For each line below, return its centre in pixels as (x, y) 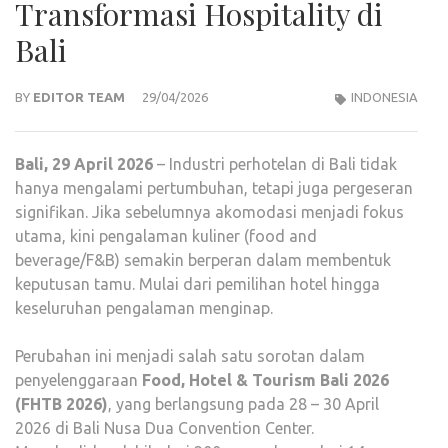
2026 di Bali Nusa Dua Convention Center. (164, 428)
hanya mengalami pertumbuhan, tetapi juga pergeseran (214, 188)
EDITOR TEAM (79, 97)
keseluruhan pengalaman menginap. (144, 308)
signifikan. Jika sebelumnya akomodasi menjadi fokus (209, 212)
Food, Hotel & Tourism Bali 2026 (265, 380)
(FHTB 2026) (61, 404)
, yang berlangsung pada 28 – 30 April (243, 404)
